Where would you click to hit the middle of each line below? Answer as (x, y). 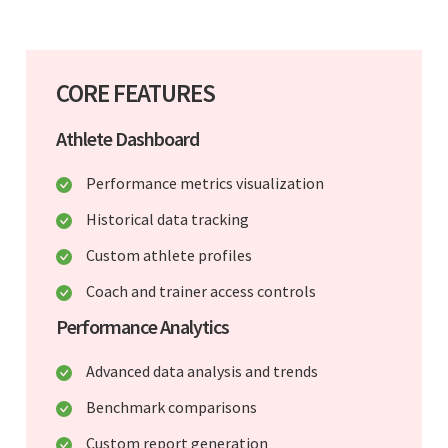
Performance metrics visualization (205, 182)
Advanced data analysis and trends (202, 370)
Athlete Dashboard (127, 138)
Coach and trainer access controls (201, 290)
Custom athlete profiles (169, 254)
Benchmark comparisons (171, 406)
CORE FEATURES (135, 92)
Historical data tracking (167, 218)
